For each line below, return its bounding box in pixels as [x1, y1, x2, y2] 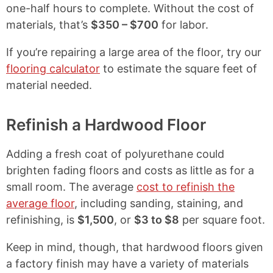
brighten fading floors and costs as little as [6, 164, 230, 177]
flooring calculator [6, 62, 100, 76]
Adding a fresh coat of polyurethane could [6, 147, 224, 161]
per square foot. [179, 213, 265, 227]
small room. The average [6, 180, 136, 194]
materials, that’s [6, 18, 91, 32]
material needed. [6, 79, 92, 92]
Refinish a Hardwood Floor [6, 115, 206, 135]
